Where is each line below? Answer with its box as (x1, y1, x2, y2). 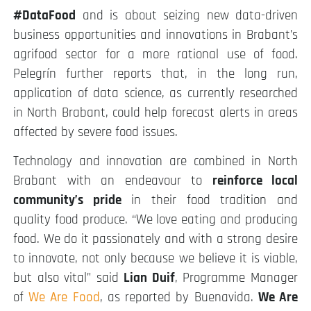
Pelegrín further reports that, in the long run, (13, 65, 298, 83)
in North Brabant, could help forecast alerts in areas (13, 104, 298, 122)
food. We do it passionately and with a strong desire (13, 230, 298, 249)
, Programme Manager (174, 269, 299, 287)
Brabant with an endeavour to (13, 172, 212, 190)
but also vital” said (13, 269, 124, 287)
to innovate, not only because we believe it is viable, (13, 250, 298, 268)
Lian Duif (124, 269, 175, 287)
